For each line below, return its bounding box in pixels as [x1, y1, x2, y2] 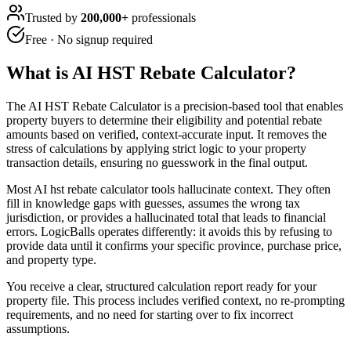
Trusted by [25, 10, 81, 24]
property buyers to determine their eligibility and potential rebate [6, 113, 322, 127]
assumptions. [6, 321, 70, 335]
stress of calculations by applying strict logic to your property [6, 141, 306, 155]
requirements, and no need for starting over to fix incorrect [6, 307, 293, 321]
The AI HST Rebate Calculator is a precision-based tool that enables [6, 99, 343, 113]
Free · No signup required [25, 32, 153, 46]
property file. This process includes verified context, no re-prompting [6, 293, 345, 307]
